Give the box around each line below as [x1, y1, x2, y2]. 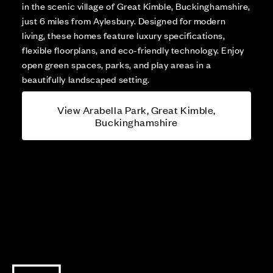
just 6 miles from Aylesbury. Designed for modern [22, 14, 226, 27]
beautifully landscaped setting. [22, 73, 150, 86]
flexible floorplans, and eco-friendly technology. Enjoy [22, 43, 244, 57]
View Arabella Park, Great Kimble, [57, 103, 216, 117]
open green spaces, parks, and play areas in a [22, 58, 211, 71]
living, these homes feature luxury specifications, [22, 29, 225, 42]
